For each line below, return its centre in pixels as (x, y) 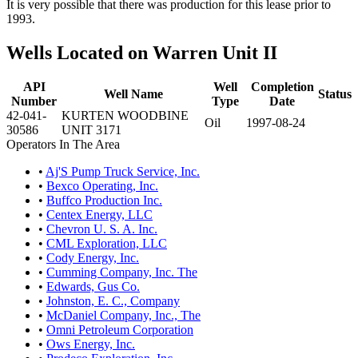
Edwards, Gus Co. (93, 286)
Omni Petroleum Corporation (120, 329)
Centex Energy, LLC (99, 214)
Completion (282, 86)
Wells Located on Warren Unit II (142, 52)
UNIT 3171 (91, 129)
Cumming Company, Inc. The (122, 272)
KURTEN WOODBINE (125, 115)
